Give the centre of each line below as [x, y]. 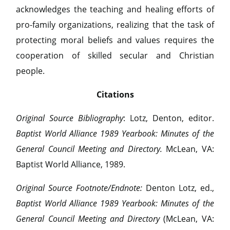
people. [31, 71]
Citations [115, 94]
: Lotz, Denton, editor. [169, 118]
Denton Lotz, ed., [180, 188]
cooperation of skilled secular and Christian [115, 55]
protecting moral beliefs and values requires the [115, 40]
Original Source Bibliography [70, 118]
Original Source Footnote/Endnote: [81, 188]
